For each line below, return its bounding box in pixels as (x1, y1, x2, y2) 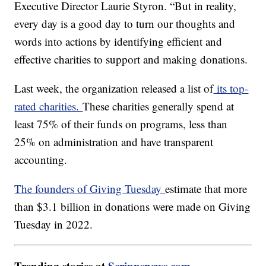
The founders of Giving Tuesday (14, 180, 166, 196)
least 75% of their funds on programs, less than (14, 116, 228, 131)
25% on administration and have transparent (14, 134, 214, 149)
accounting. (14, 151, 71, 167)
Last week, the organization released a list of (14, 80, 214, 96)
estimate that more (165, 180, 248, 196)
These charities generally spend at (83, 98, 235, 113)
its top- (213, 80, 249, 96)
